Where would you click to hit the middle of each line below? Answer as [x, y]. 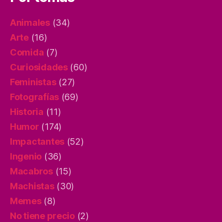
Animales [30, 22]
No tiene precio [42, 216]
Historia [27, 111]
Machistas [32, 186]
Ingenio [26, 156]
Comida [27, 52]
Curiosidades [39, 67]
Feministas [33, 82]
